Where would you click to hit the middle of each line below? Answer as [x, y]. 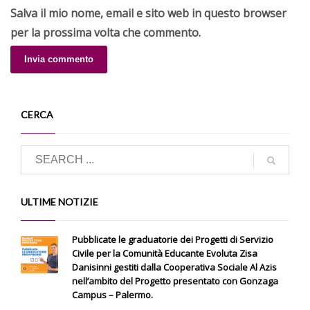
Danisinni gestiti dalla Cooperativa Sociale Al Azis [174, 267]
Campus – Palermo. [112, 294]
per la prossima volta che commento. [106, 32]
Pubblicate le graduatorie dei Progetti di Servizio [173, 239]
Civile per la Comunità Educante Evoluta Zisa [165, 253]
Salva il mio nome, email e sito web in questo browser [148, 13]
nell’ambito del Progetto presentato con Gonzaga [175, 281]
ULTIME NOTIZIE [60, 201]
